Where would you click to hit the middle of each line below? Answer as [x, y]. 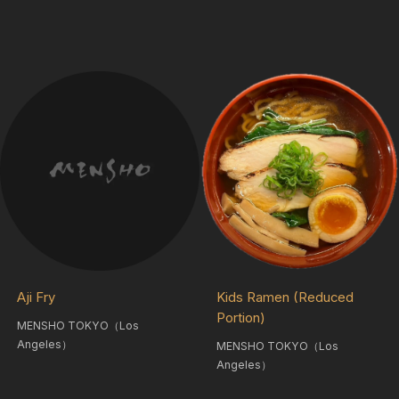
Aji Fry [36, 297]
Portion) [240, 318]
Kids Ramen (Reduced [285, 297]
